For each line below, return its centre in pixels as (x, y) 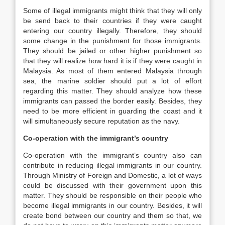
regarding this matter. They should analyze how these (113, 91)
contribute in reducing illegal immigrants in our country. (113, 165)
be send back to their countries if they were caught (113, 21)
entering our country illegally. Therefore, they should (113, 31)
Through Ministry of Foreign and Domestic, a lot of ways (113, 175)
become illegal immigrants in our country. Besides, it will (113, 205)
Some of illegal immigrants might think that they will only (113, 11)
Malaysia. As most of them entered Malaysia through (113, 71)
